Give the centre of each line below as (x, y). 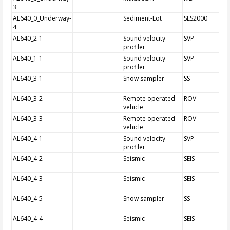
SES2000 (196, 18)
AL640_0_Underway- (42, 18)
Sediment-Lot (143, 18)
